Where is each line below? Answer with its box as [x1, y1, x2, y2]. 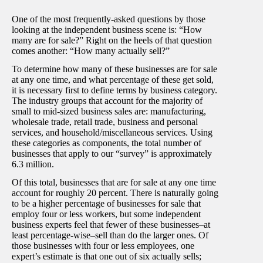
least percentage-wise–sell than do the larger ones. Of [12, 230, 208, 240]
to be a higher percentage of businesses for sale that [12, 198, 201, 208]
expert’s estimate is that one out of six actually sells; [12, 251, 201, 261]
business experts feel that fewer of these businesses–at [12, 219, 210, 230]
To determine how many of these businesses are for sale [12, 63, 217, 74]
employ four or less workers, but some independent [12, 208, 201, 219]
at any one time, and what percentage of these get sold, [12, 74, 214, 85]
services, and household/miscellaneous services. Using [12, 127, 213, 137]
